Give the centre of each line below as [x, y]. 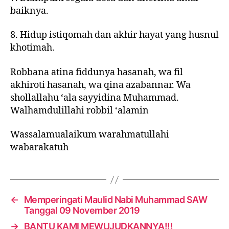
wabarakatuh [39, 147]
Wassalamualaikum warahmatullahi [90, 135]
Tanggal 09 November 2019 [82, 210]
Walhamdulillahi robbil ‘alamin [79, 110]
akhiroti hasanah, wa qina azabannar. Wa [100, 85]
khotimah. [32, 48]
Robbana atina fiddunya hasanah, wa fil [97, 72]
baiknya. [29, 11]
